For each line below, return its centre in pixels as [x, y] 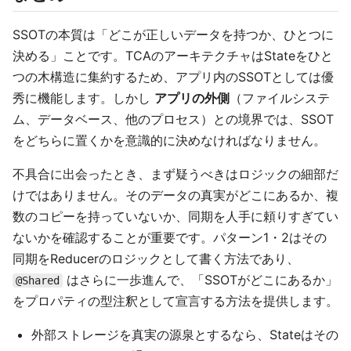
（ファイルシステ [280, 98]
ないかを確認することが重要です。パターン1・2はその [170, 237]
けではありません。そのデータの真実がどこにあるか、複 [175, 195]
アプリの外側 [192, 98]
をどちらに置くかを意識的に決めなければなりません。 [169, 140]
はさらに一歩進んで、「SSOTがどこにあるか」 [200, 280]
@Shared [38, 280]
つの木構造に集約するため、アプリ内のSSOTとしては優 [173, 77]
